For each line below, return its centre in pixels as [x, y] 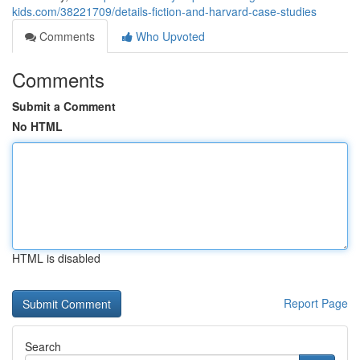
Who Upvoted [169, 36]
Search [43, 346]
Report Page [316, 303]
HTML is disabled [56, 258]
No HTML [37, 126]
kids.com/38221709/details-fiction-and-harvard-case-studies [164, 11]
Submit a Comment [64, 106]
